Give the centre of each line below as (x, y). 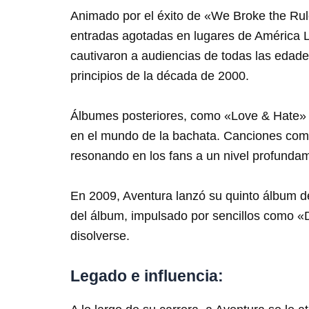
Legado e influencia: (147, 276)
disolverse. (100, 236)
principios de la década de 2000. (160, 76)
